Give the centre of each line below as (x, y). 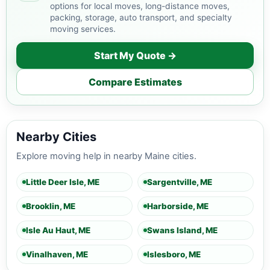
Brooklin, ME (51, 206)
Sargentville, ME (180, 182)
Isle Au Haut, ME (58, 230)
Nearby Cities (56, 137)
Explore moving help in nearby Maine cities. (106, 156)
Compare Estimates (135, 82)
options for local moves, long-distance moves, (140, 6)
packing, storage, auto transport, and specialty (141, 18)
